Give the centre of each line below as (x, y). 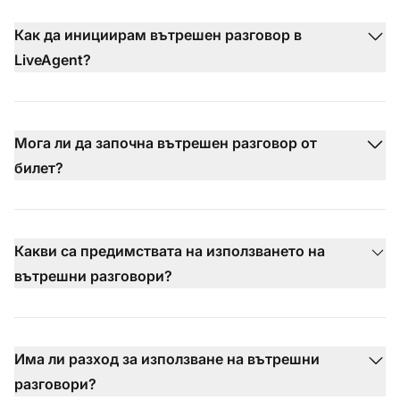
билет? (39, 167)
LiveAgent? (53, 59)
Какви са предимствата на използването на (170, 250)
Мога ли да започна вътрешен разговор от (166, 142)
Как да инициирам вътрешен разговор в (158, 34)
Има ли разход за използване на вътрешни (167, 358)
